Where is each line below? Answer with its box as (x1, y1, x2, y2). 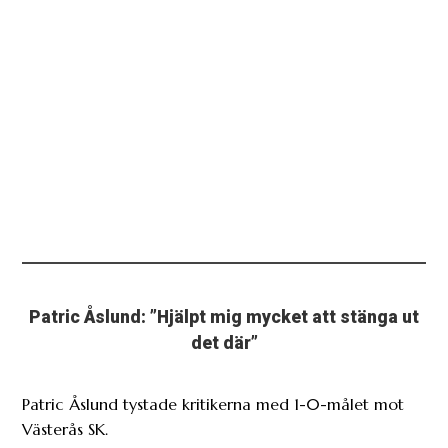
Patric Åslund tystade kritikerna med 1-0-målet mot (22, 394, 405, 415)
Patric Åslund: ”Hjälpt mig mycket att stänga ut (29, 307, 419, 328)
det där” (190, 333, 258, 354)
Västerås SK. (22, 419, 109, 440)
